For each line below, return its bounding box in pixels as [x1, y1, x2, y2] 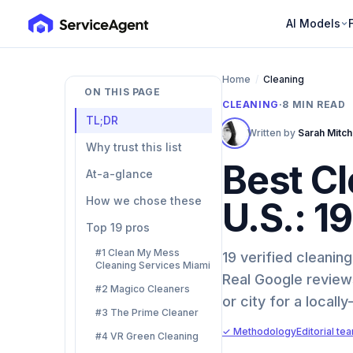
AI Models [285, 17, 340, 30]
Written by [247, 127, 298, 139]
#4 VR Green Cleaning [95, 330, 199, 342]
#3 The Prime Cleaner [95, 307, 199, 318]
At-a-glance [86, 167, 153, 180]
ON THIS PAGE [84, 86, 161, 98]
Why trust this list [86, 140, 182, 154]
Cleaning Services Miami [95, 259, 210, 271]
